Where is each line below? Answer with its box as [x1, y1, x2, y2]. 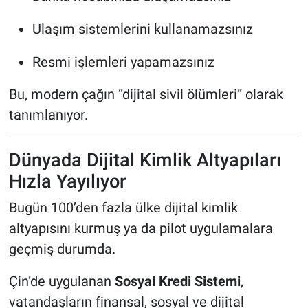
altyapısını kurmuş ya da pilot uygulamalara [8, 220, 273, 237]
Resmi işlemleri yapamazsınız [32, 53, 214, 70]
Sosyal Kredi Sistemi [114, 273, 241, 290]
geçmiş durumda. [8, 241, 115, 258]
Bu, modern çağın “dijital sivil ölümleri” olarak [8, 85, 283, 102]
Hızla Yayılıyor [8, 170, 126, 192]
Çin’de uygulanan [8, 273, 115, 290]
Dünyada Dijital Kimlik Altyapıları [8, 148, 281, 170]
